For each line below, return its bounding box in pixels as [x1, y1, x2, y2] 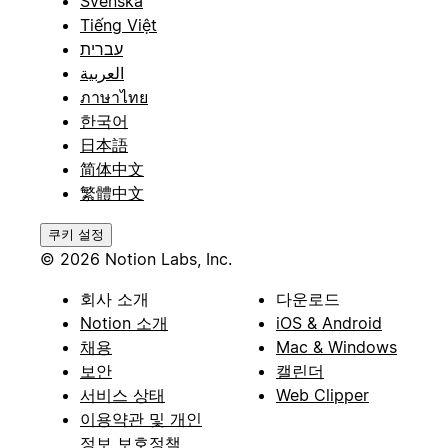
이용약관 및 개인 [80, 408, 202, 429]
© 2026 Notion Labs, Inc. [40, 248, 232, 269]
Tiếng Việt [80, 14, 157, 35]
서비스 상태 [80, 384, 165, 405]
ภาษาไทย [80, 86, 148, 107]
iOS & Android [276, 312, 382, 333]
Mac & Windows [276, 336, 397, 357]
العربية [80, 62, 124, 83]
